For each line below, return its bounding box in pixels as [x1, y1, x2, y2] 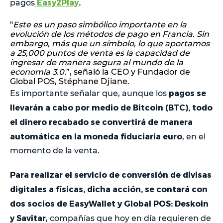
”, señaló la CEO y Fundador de [66, 67, 190, 77]
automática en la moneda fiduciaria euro [10, 131, 182, 141]
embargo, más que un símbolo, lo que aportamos [10, 38, 210, 48]
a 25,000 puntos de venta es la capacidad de [10, 48, 190, 58]
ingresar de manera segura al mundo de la [10, 57, 183, 67]
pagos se [169, 88, 206, 98]
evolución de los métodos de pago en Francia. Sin [10, 29, 209, 39]
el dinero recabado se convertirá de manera [10, 116, 193, 126]
